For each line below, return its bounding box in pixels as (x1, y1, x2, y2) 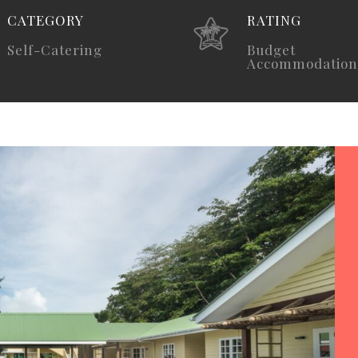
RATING (247, 11, 301, 29)
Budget (247, 41, 296, 58)
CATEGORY (7, 11, 84, 29)
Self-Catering (7, 41, 102, 58)
